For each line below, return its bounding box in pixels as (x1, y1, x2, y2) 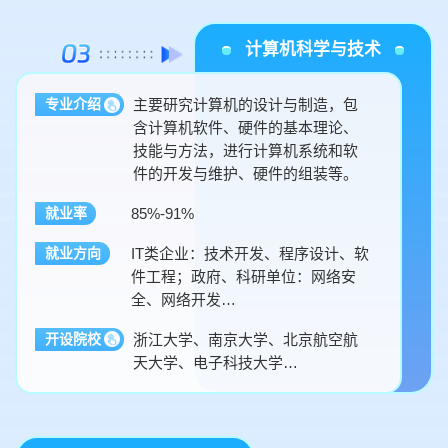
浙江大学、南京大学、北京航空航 (133, 330, 359, 348)
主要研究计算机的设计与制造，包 (133, 95, 359, 113)
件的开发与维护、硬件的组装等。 (133, 164, 359, 182)
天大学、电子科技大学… (133, 353, 299, 371)
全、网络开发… (131, 290, 237, 308)
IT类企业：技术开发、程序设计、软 (131, 244, 370, 262)
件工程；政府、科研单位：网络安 (131, 267, 357, 285)
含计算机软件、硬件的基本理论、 (133, 118, 359, 136)
